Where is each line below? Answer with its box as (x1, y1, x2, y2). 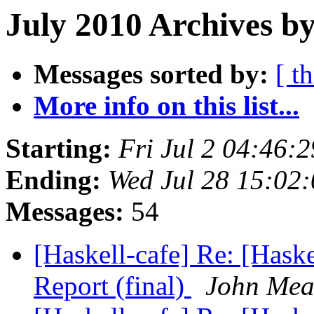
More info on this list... (34, 90, 299, 121)
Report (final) (34, 271, 191, 301)
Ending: (6, 165, 101, 196)
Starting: (6, 133, 111, 164)
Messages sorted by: (34, 59, 268, 90)
